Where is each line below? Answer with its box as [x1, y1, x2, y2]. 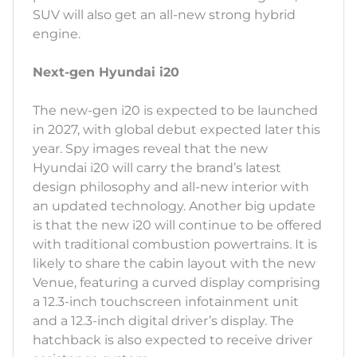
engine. [33, 26, 84, 42]
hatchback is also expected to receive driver [33, 332, 312, 348]
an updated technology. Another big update [33, 198, 316, 214]
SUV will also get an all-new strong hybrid [33, 7, 296, 23]
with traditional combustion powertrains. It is [33, 237, 317, 253]
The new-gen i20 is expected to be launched [33, 103, 318, 119]
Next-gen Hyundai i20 [33, 65, 179, 80]
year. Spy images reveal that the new [33, 141, 268, 157]
